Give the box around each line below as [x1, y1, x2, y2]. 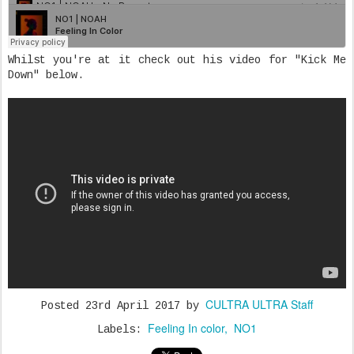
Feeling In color [148, 319, 224, 336]
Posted [41, 299, 85, 312]
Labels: [97, 322, 148, 336]
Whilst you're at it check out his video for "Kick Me [8, 54, 346, 66]
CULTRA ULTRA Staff [205, 296, 313, 312]
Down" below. [8, 69, 84, 81]
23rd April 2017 [85, 299, 180, 312]
